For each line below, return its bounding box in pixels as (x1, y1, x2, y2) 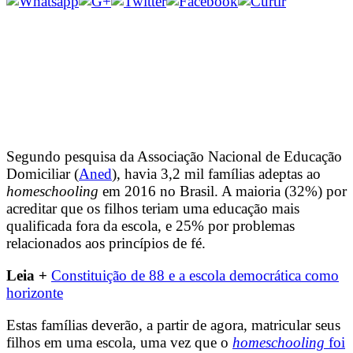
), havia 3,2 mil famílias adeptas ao (112, 165, 321, 182)
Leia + (6, 266, 51, 284)
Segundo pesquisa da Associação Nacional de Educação (6, 147, 342, 165)
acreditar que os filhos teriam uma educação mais (6, 199, 299, 217)
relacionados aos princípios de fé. (6, 234, 206, 251)
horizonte (6, 284, 63, 301)
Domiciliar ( (6, 165, 79, 182)
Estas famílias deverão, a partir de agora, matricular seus (6, 317, 340, 334)
